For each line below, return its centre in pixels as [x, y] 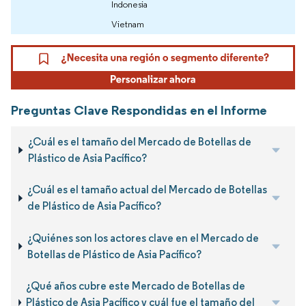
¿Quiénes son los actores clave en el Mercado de [143, 238]
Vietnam [128, 24]
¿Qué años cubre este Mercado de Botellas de [136, 286]
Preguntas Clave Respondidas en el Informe [139, 110]
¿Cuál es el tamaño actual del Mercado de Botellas [148, 190]
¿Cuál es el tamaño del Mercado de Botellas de [139, 141]
